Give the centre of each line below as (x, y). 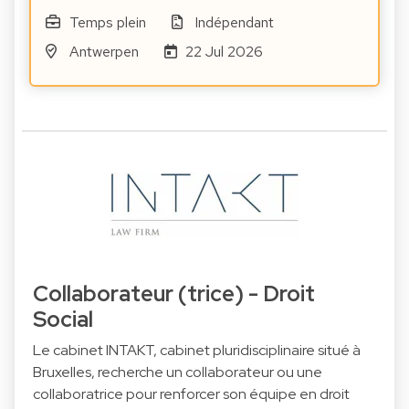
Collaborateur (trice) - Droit (174, 294)
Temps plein (107, 23)
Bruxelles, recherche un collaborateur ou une (178, 372)
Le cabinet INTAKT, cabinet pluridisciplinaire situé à (197, 351)
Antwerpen (104, 52)
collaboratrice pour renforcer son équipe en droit (191, 394)
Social (63, 320)
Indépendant (235, 23)
